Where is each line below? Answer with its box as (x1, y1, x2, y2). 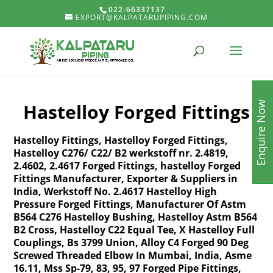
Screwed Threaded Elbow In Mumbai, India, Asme (13, 249, 252, 262)
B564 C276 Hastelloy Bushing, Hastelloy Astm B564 (13, 210, 258, 224)
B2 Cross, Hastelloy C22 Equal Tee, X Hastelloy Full (13, 223, 255, 236)
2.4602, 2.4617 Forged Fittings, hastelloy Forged (13, 159, 241, 172)
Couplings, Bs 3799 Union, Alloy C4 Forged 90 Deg (13, 236, 249, 249)
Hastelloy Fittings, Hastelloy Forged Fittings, (13, 133, 229, 147)
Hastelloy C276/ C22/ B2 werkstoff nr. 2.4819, (13, 146, 229, 160)
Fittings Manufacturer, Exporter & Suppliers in (13, 172, 238, 185)
